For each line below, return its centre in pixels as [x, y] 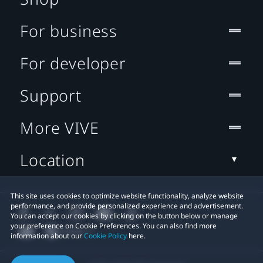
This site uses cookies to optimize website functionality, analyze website [127, 196]
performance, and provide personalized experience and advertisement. [127, 206]
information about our [47, 236]
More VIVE [60, 127]
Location [53, 160]
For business [69, 31]
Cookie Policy [105, 236]
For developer [73, 63]
